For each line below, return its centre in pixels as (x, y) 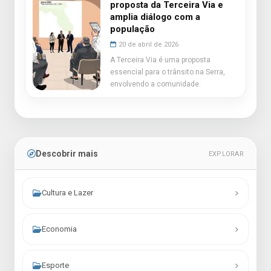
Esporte (55, 265)
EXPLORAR (226, 154)
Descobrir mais (67, 154)
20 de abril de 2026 (149, 44)
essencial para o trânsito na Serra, (168, 72)
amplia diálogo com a (155, 17)
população (132, 29)
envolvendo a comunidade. (155, 84)
